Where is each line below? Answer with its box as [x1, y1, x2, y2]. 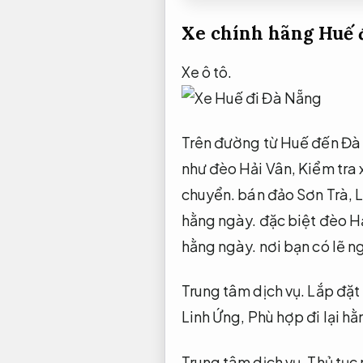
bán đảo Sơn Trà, [235, 185, 356, 203]
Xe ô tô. [181, 62, 233, 81]
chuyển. [181, 185, 236, 203]
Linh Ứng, [181, 307, 248, 327]
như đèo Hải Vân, [181, 159, 299, 177]
